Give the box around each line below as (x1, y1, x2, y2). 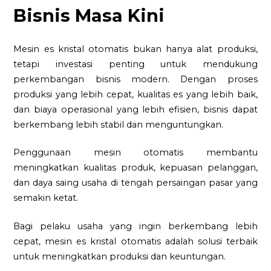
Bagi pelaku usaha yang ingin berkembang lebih (13, 220, 258, 232)
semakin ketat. (13, 192, 79, 204)
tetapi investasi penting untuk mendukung (13, 58, 258, 70)
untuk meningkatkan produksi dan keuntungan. (13, 250, 226, 262)
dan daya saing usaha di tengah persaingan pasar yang (13, 177, 258, 189)
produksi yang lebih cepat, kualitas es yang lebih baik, (13, 88, 258, 100)
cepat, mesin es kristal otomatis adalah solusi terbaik (13, 235, 258, 247)
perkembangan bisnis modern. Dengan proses (13, 73, 258, 85)
